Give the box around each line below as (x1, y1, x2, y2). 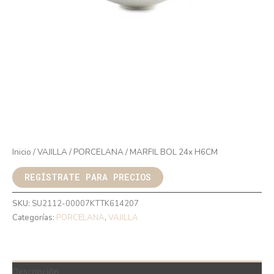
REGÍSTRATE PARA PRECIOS (24, 171, 151, 183)
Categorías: (12, 212, 56, 223)
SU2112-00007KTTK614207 (32, 198, 139, 209)
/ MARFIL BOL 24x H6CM (124, 146, 218, 158)
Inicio (12, 146, 31, 158)
